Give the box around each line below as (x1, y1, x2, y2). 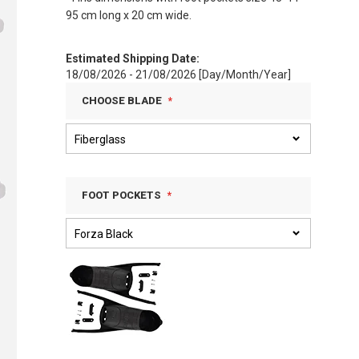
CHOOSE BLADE (82, 95, 162, 107)
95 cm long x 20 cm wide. (66, 9, 192, 22)
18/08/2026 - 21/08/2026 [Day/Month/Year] (66, 68, 291, 81)
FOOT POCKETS (82, 189, 161, 201)
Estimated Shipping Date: (66, 52, 200, 65)
